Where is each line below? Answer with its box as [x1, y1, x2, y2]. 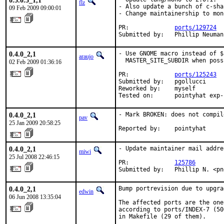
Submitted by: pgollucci [118, 78, 206, 85]
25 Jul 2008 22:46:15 [9, 153, 59, 160]
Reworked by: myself [118, 85, 195, 92]
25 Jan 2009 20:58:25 [9, 119, 60, 126]
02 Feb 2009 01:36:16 [9, 58, 61, 65]
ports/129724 [174, 24, 216, 31]
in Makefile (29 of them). [118, 213, 206, 220]
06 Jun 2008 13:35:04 [9, 193, 61, 200]
